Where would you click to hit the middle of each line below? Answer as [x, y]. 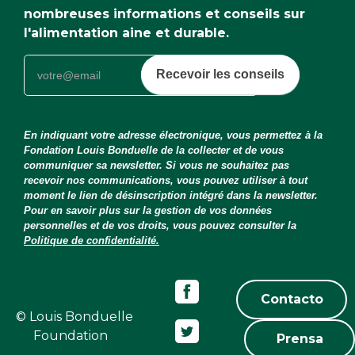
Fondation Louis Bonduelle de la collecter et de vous [154, 150]
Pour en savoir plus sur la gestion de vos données [148, 210]
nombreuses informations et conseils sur [164, 13]
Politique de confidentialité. [92, 240]
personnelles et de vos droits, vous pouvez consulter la [160, 225]
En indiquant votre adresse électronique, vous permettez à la [173, 135]
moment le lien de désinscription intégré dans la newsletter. [171, 195]
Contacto [292, 299]
